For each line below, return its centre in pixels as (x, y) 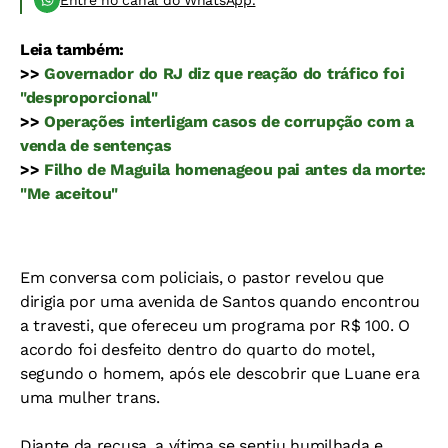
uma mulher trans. (90, 397)
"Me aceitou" (69, 193)
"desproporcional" (89, 97)
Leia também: (72, 49)
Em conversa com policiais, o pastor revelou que (202, 277)
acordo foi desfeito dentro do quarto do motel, (197, 349)
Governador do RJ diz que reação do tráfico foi (224, 73)
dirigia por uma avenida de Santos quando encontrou (220, 301)
